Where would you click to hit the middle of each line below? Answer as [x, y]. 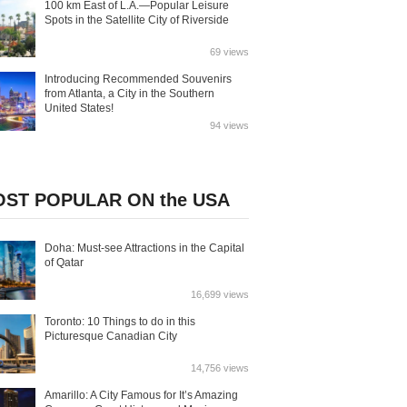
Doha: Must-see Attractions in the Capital [144, 248]
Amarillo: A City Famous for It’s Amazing [141, 395]
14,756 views [220, 368]
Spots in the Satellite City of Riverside [137, 20]
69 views [229, 52]
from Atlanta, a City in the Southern [129, 94]
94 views [229, 125]
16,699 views [220, 294]
